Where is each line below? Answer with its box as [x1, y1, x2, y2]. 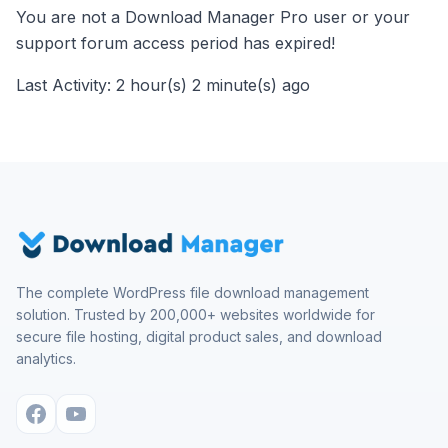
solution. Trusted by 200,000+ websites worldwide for [16, 306, 375, 323]
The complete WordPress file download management [16, 284, 369, 301]
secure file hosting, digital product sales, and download [16, 328, 382, 345]
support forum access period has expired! [16, 33, 335, 53]
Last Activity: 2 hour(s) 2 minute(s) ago [16, 75, 310, 95]
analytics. [16, 350, 76, 367]
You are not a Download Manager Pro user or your [16, 7, 410, 27]
